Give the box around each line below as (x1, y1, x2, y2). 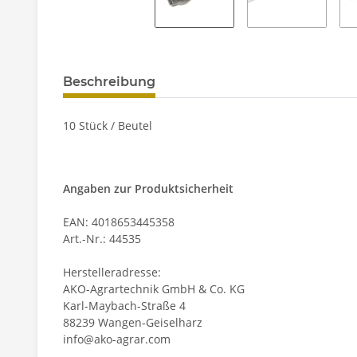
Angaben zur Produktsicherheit (63, 181, 233, 197)
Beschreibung (63, 74, 155, 90)
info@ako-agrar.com (63, 331, 171, 347)
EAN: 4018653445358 (63, 214, 175, 230)
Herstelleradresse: (63, 265, 161, 280)
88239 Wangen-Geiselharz (63, 315, 202, 331)
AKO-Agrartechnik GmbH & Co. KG (63, 281, 245, 297)
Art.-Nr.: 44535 (63, 231, 141, 247)
